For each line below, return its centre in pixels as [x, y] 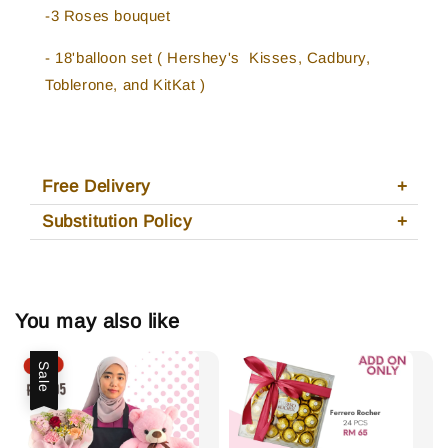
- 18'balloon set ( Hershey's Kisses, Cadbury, [208, 57]
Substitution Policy [117, 221]
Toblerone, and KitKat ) [125, 84]
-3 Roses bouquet [108, 15]
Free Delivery [96, 186]
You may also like [97, 321]
